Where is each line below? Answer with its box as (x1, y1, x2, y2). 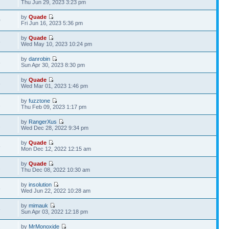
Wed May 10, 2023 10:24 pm (21, 40, 93, 47)
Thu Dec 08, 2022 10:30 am (21, 166, 90, 173)
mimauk (29, 202, 49, 209)
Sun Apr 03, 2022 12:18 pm (21, 208, 88, 215)
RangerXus (29, 118, 57, 125)
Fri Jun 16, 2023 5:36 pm (21, 19, 83, 26)
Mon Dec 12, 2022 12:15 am (21, 145, 91, 152)
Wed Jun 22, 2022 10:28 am (21, 187, 91, 194)
